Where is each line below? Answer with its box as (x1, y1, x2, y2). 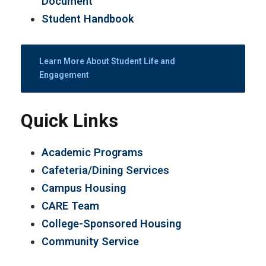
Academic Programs (42, 145, 143, 159)
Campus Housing (42, 181, 126, 194)
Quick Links (21, 109, 118, 132)
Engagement (39, 69, 91, 80)
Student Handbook (42, 12, 134, 25)
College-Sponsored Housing (42, 217, 181, 230)
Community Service (42, 235, 139, 248)
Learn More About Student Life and (39, 56, 175, 66)
